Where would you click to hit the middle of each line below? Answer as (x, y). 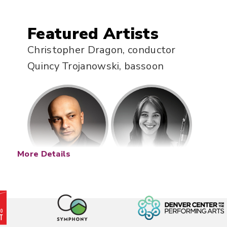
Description (73, 214)
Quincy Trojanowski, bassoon (96, 66)
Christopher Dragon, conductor (102, 50)
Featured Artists (93, 33)
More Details (44, 154)
